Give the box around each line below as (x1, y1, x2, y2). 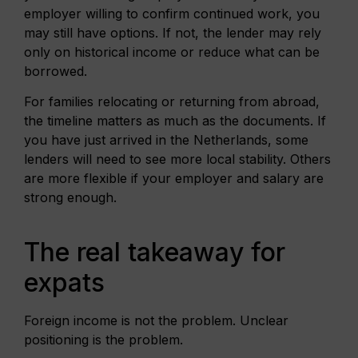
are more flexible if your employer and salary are (24, 169, 324, 186)
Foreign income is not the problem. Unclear (24, 312, 288, 329)
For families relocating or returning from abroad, (24, 93, 320, 109)
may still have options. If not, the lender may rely (24, 24, 321, 41)
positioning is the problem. (24, 332, 183, 348)
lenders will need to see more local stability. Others (24, 150, 331, 167)
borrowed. (24, 62, 87, 79)
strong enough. (24, 189, 117, 205)
